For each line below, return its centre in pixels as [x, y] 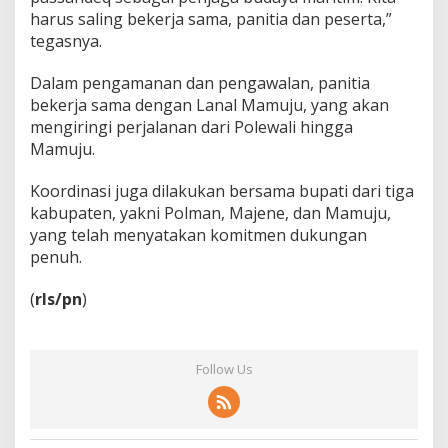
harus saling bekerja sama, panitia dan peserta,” [211, 19]
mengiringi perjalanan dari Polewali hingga [191, 127]
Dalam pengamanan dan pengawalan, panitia [200, 83]
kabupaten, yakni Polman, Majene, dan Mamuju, [210, 213]
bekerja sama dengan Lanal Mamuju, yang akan [209, 105]
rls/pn [58, 299]
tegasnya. [66, 41]
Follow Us [224, 369]
